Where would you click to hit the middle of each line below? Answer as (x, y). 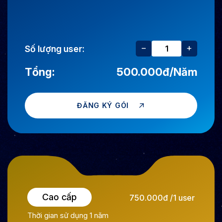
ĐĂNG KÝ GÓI (103, 106)
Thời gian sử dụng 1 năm (68, 216)
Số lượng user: (55, 49)
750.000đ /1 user (162, 198)
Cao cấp (59, 197)
